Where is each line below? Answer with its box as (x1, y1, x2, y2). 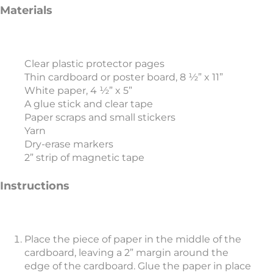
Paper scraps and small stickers (24, 111, 175, 123)
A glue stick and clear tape (24, 97, 153, 110)
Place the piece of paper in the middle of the (24, 233, 241, 246)
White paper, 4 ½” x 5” (24, 84, 132, 96)
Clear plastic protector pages (24, 57, 165, 69)
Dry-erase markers (24, 138, 113, 150)
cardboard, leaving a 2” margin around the (24, 247, 229, 259)
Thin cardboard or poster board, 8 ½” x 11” (24, 71, 223, 83)
